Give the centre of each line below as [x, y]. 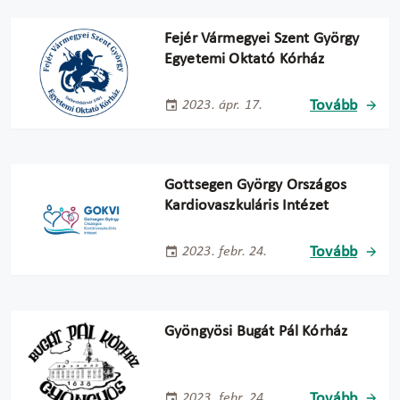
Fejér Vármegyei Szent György [262, 38]
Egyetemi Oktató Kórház [245, 59]
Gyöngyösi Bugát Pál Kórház [256, 331]
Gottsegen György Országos [256, 185]
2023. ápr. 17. [223, 106]
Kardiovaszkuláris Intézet [247, 205]
